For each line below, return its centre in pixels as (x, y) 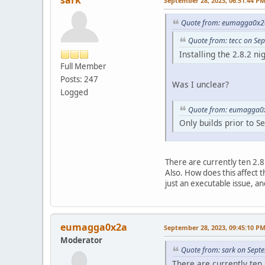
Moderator (81, 240)
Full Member (83, 67)
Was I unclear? (201, 84)
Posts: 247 (79, 80)
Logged (74, 93)
